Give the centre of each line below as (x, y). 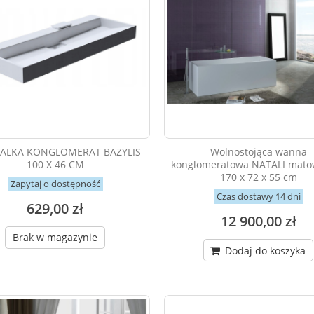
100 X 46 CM (55, 165)
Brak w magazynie (55, 238)
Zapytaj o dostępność (55, 184)
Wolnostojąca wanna (258, 152)
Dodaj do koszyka (264, 251)
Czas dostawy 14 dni (258, 197)
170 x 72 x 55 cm (258, 177)
